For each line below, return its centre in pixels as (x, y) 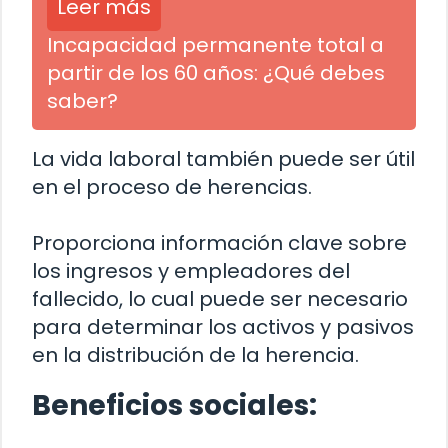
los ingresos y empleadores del (191, 270)
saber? (82, 100)
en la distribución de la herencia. (195, 354)
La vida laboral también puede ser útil (223, 158)
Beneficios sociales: (174, 405)
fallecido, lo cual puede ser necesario (220, 298)
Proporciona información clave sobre (219, 242)
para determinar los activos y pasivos (223, 326)
